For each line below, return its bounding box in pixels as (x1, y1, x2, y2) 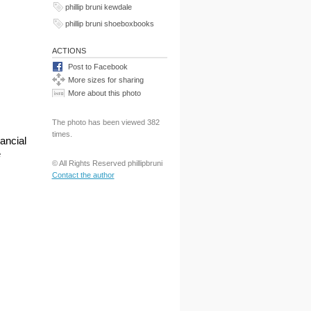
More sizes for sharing (67, 76, 144, 84)
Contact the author (51, 171, 115, 179)
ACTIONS (51, 47, 86, 55)
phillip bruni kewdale (65, 3, 132, 11)
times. (51, 130, 72, 138)
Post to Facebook (67, 62, 128, 71)
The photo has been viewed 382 (51, 118, 160, 126)
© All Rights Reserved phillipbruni (51, 159, 162, 167)
